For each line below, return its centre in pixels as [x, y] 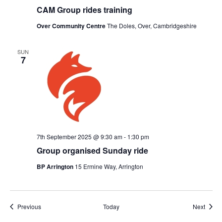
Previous [29, 206]
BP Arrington [55, 166]
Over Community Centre [72, 26]
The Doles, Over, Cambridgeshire [152, 25]
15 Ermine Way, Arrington [109, 166]
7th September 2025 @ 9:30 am [79, 136]
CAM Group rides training [84, 9]
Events [50, 206]
